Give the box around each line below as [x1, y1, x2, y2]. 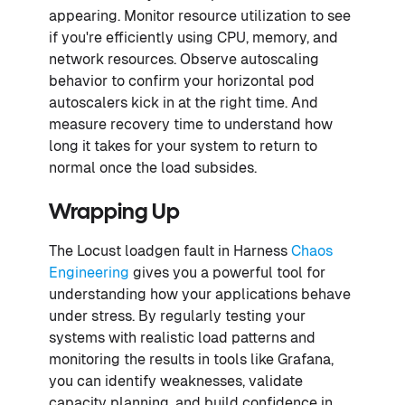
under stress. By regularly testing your [49, 306, 306, 325]
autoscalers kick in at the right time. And [49, 93, 318, 111]
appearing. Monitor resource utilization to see [49, 6, 351, 24]
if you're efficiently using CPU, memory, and [49, 28, 338, 46]
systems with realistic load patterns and [49, 328, 316, 346]
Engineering [49, 263, 129, 281]
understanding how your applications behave [49, 285, 351, 303]
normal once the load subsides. [49, 158, 257, 176]
